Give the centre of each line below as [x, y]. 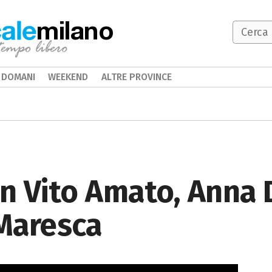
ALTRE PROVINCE [136, 77]
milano [75, 30]
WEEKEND [68, 77]
